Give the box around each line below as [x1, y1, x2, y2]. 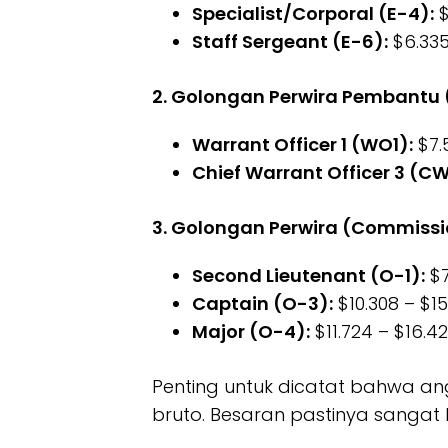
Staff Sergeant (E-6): [192, 29, 388, 55]
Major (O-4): [192, 319, 310, 345]
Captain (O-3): [192, 291, 333, 317]
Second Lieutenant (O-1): [192, 263, 425, 289]
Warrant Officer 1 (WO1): [192, 132, 413, 158]
